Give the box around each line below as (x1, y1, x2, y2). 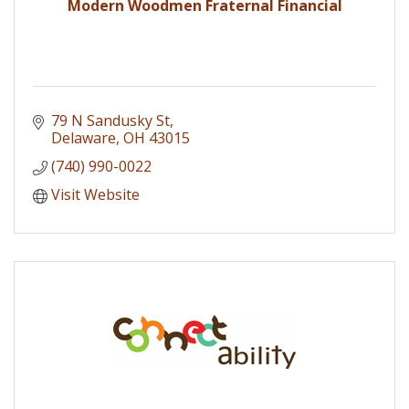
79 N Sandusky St (51, 110, 170, 131)
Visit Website (51, 184, 140, 204)
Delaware (51, 127, 116, 148)
